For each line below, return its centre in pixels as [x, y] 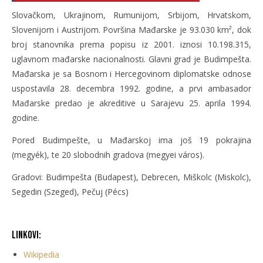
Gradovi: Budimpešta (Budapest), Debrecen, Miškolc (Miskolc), [131, 177]
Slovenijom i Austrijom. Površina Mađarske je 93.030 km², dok [131, 29]
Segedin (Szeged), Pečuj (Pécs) [70, 191]
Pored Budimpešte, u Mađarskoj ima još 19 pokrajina [131, 140]
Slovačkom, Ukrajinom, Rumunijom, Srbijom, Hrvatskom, [131, 15]
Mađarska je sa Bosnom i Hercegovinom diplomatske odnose [131, 73]
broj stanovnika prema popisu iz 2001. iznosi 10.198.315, [131, 44]
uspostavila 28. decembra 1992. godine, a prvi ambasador [131, 88]
